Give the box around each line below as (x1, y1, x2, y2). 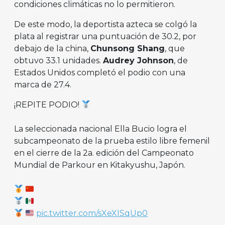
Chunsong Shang (90, 44, 165, 54)
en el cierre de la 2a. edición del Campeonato (14, 148, 194, 158)
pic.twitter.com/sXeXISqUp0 (36, 208, 148, 218)
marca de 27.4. (14, 80, 71, 90)
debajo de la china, (14, 44, 90, 54)
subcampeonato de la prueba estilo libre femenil (14, 136, 210, 146)
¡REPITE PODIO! (14, 100, 81, 110)
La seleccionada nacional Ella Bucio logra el (14, 124, 187, 134)
